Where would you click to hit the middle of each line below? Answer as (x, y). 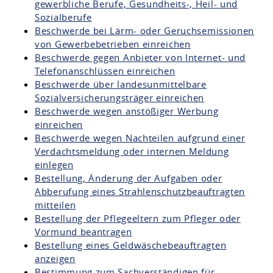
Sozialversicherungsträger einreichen (120, 97)
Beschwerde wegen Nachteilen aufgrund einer (140, 138)
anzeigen (55, 258)
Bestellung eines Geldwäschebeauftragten (131, 245)
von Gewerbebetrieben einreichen (113, 44)
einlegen (54, 165)
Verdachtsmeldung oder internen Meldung (132, 151)
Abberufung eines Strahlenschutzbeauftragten (140, 191)
